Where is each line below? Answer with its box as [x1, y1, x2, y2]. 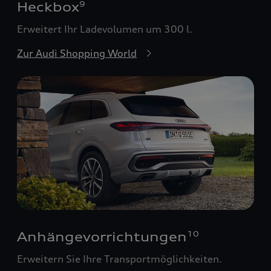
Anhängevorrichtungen [17, 229, 187, 244]
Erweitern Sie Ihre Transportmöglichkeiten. [17, 252, 222, 265]
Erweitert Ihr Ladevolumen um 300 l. [17, 23, 192, 36]
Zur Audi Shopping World [17, 47, 137, 60]
